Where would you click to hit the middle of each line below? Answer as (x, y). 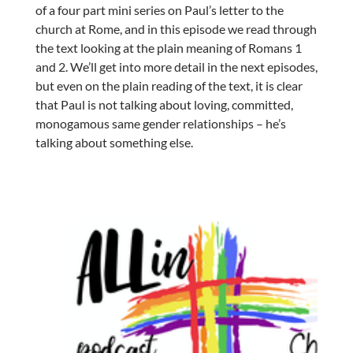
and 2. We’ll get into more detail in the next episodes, (176, 67)
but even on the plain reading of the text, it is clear (169, 86)
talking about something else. (114, 143)
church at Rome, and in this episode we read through (176, 29)
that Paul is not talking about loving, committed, (164, 105)
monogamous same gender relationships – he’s (160, 124)
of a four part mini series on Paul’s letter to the (159, 10)
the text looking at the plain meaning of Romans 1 (168, 48)
